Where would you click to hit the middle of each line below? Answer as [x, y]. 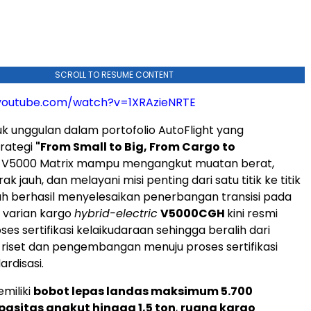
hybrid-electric [116, 214]
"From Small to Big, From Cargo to [135, 147]
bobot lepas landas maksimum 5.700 [143, 292]
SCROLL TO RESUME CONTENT [114, 75]
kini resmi [252, 214]
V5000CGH [194, 214]
